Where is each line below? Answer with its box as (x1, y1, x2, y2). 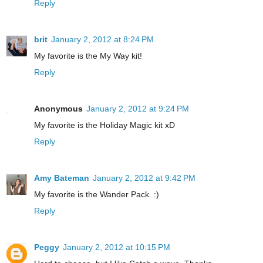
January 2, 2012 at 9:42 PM (93, 173, 195, 183)
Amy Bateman (34, 173, 89, 183)
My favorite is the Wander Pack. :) (34, 190, 159, 200)
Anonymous (34, 104, 83, 114)
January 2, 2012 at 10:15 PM (63, 242, 170, 252)
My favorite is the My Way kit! (34, 51, 142, 61)
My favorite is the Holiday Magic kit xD (34, 120, 175, 130)
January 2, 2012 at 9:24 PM (86, 104, 189, 114)
